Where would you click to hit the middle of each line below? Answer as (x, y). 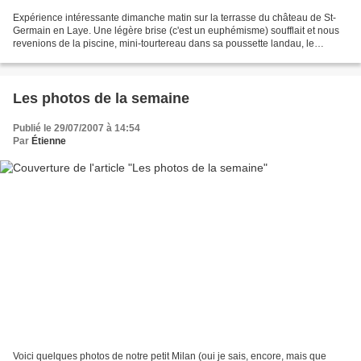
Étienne (49, 141)
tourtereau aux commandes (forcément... (101, 56)
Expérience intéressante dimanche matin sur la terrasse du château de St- (174, 17)
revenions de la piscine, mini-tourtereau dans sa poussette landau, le (164, 43)
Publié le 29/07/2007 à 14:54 (77, 128)
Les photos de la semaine (101, 98)
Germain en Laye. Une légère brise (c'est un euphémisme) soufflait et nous (176, 30)
